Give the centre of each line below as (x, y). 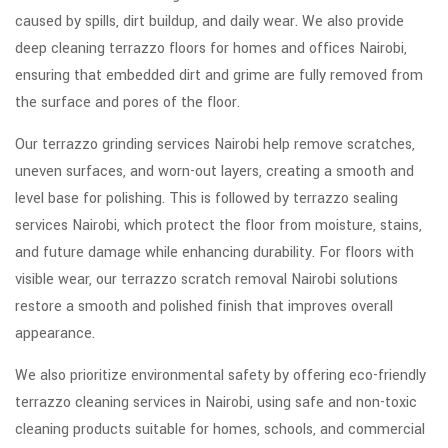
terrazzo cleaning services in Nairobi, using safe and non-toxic (216, 403)
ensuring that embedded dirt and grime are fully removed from (219, 76)
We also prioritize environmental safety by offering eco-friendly (220, 376)
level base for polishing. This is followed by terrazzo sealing (206, 199)
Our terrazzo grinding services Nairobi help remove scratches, (215, 145)
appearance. (55, 334)
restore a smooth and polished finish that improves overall (204, 307)
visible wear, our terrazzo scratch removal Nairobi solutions (206, 280)
